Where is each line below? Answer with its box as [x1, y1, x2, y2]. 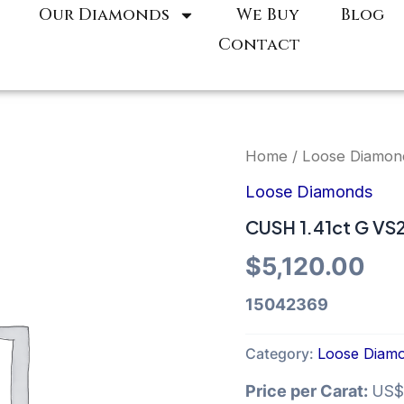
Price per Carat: [245, 381, 372, 401]
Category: [245, 344, 317, 363]
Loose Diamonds [245, 181, 372, 201]
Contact [218, 33, 301, 56]
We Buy [235, 4, 299, 26]
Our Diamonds [38, 4, 170, 26]
